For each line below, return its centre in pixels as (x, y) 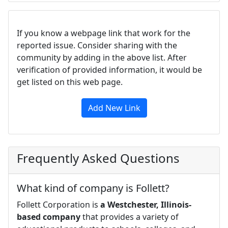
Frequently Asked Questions (98, 158)
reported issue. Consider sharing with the (97, 45)
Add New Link (114, 108)
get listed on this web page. (70, 82)
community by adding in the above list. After (102, 57)
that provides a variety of (130, 217)
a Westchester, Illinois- (146, 204)
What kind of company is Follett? (93, 188)
